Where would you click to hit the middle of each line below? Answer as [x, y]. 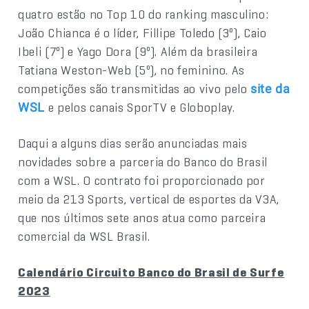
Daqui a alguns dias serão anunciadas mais [133, 143]
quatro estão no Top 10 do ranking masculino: [143, 14]
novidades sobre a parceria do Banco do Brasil [143, 161]
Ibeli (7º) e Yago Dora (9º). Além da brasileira [138, 51]
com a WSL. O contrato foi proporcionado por [142, 180]
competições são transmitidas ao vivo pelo [134, 88]
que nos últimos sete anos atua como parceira [142, 217]
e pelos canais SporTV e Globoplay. [140, 107]
